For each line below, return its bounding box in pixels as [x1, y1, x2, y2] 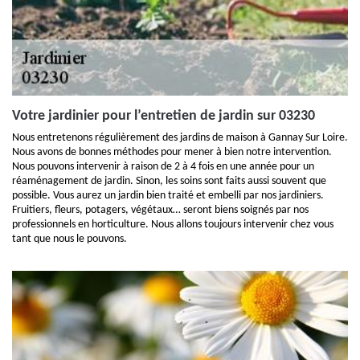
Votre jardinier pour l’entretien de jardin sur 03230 [12, 108, 315, 124]
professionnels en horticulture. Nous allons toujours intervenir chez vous [12, 219, 333, 231]
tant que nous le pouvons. [12, 233, 127, 245]
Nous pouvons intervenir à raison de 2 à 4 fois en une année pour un [12, 161, 314, 173]
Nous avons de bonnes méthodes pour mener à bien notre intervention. [12, 146, 332, 158]
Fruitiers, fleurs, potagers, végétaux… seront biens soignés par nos [12, 204, 309, 216]
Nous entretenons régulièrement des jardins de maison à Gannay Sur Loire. [12, 132, 348, 144]
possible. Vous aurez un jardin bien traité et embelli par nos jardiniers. [12, 190, 324, 202]
